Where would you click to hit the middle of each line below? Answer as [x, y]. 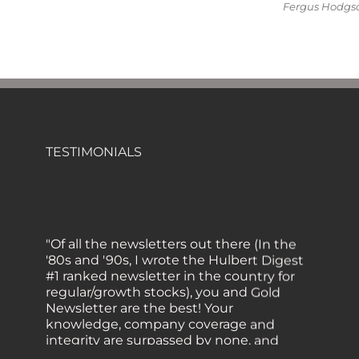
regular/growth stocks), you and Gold [163, 284]
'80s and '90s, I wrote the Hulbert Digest [175, 252]
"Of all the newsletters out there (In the [171, 236]
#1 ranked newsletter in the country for [170, 268]
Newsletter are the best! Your [139, 301]
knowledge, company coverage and [160, 317]
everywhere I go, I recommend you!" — [170, 349]
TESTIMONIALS [94, 151]
